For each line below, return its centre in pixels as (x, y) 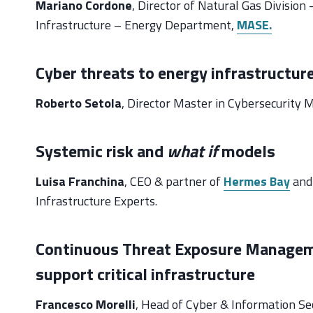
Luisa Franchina (80, 181)
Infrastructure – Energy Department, (136, 24)
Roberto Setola (79, 103)
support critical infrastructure (145, 274)
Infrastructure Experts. (96, 201)
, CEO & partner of (174, 181)
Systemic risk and (101, 151)
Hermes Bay (257, 181)
